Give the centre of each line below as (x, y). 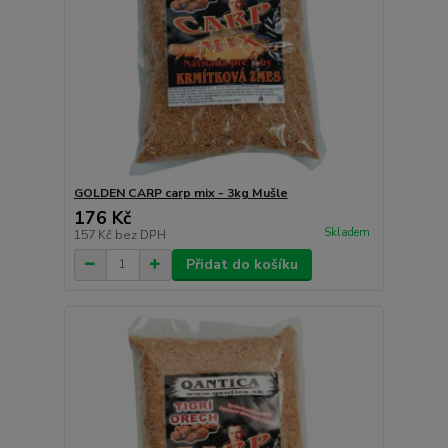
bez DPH (140, 234)
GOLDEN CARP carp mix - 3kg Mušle (180, 192)
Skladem (346, 233)
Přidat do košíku (241, 264)
